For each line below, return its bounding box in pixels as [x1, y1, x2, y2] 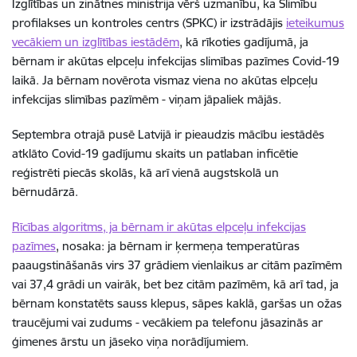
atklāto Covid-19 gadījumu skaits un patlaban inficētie [12, 145, 298, 161]
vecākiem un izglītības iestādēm [12, 33, 179, 49]
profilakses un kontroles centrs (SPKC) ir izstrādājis [12, 14, 286, 30]
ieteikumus [286, 14, 344, 30]
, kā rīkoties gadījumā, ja [179, 33, 308, 49]
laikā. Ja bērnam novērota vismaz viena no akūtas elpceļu [12, 72, 318, 88]
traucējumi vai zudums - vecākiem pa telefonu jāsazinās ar [12, 314, 323, 330]
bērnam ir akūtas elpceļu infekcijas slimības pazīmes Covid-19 [12, 53, 339, 69]
